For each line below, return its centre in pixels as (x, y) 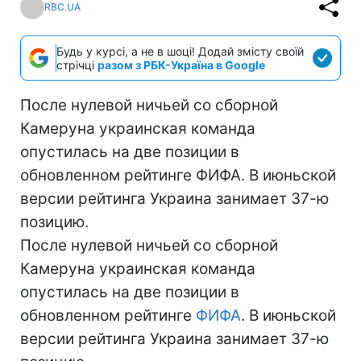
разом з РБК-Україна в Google (181, 64)
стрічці (77, 64)
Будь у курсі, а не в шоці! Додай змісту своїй (180, 51)
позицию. (54, 222)
